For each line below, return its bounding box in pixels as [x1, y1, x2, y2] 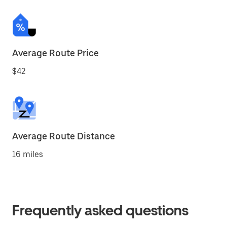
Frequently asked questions [12, 202, 188, 219]
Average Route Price [12, 48, 99, 58]
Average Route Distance [12, 131, 115, 141]
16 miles [12, 149, 43, 159]
